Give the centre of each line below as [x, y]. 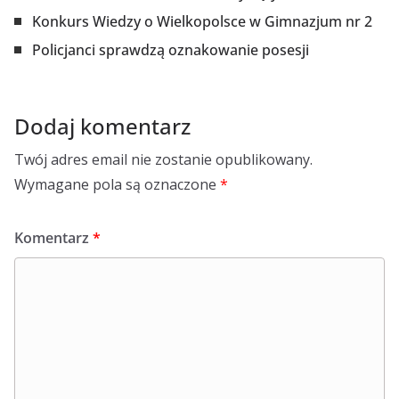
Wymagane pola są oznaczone [117, 184]
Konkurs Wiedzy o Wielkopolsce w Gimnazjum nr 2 [202, 21]
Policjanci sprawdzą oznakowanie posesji [171, 50]
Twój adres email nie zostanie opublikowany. [163, 159]
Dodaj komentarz [102, 126]
